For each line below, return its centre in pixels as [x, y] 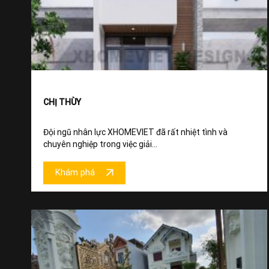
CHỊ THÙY [62, 102]
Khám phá [75, 173]
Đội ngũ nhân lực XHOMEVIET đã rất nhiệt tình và [135, 132]
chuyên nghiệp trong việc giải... [100, 144]
